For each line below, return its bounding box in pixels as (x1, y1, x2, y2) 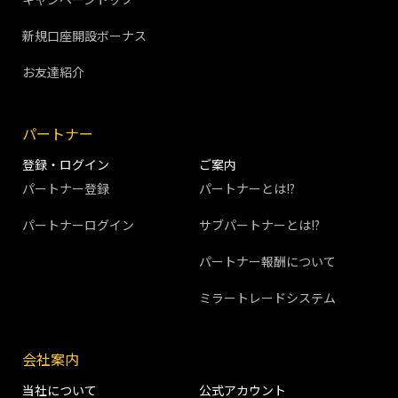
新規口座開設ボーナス (22, 27, 147, 45)
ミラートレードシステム (199, 289, 336, 307)
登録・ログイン (22, 155, 109, 174)
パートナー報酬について (199, 252, 336, 271)
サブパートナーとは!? (199, 216, 320, 235)
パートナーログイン (22, 216, 134, 235)
